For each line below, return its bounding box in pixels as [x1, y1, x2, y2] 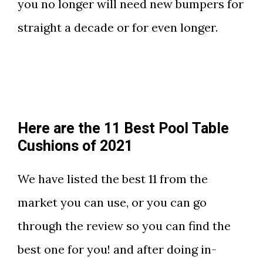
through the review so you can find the [18, 218, 231, 234]
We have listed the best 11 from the [18, 171, 208, 187]
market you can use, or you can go [18, 195, 207, 210]
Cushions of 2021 [18, 136, 133, 158]
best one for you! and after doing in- [18, 242, 217, 257]
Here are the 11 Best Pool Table [18, 118, 229, 140]
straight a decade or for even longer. [18, 20, 218, 35]
